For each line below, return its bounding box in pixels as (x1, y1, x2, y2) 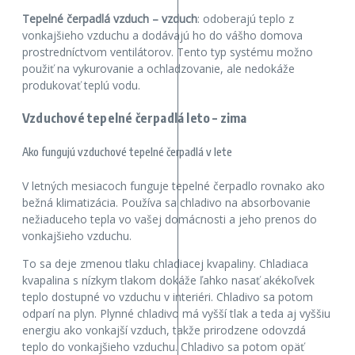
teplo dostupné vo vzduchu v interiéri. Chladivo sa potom (22, 288, 313, 304)
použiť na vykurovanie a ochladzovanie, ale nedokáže (22, 60, 295, 76)
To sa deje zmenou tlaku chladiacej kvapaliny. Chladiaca (22, 255, 308, 271)
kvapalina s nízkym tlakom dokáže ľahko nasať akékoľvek (22, 272, 315, 288)
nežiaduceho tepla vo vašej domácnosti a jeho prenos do (22, 211, 317, 227)
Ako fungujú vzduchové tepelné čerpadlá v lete (22, 144, 232, 158)
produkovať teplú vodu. (22, 77, 140, 93)
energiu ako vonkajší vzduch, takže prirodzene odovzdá (22, 322, 306, 338)
